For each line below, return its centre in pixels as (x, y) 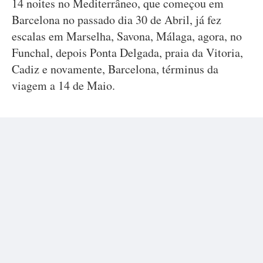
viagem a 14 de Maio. (63, 85)
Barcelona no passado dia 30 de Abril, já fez (117, 20)
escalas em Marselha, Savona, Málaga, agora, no (127, 36)
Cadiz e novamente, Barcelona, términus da (115, 69)
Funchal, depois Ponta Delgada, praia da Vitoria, (127, 53)
